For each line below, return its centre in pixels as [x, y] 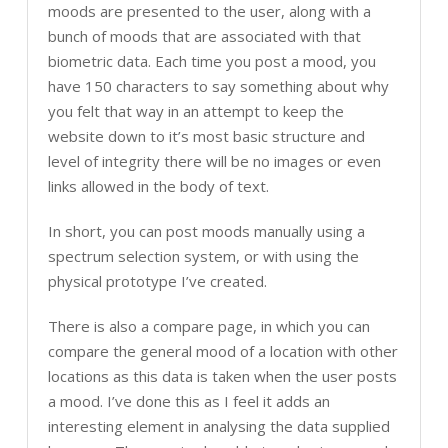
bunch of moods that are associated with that [204, 36]
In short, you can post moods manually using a [206, 231]
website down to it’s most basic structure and [206, 136]
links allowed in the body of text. [158, 186]
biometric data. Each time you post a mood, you [211, 61]
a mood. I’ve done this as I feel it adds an [188, 400]
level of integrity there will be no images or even [214, 161]
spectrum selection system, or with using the [203, 256]
